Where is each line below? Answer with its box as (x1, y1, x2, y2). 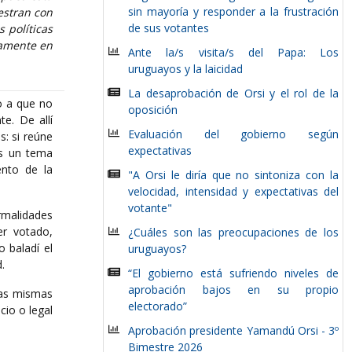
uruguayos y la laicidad (128, 61, 244, 76)
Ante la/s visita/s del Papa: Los (128, 45, 339, 60)
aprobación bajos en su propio (128, 282, 339, 297)
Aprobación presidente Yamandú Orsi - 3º (128, 323, 339, 338)
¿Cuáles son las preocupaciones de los (128, 225, 339, 240)
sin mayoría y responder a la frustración (128, 4, 339, 19)
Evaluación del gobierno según (128, 126, 339, 141)
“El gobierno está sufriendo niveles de (128, 266, 339, 280)
